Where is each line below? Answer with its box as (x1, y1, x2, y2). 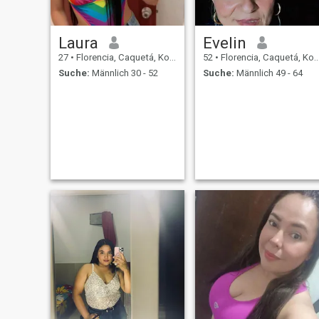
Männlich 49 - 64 (234, 68, 303, 79)
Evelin (202, 33, 246, 52)
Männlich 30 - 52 (89, 68, 158, 79)
